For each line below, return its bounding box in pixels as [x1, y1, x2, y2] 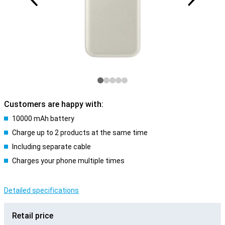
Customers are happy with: [4, 99, 103, 109]
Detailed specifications [4, 186, 79, 194]
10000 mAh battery [12, 115, 74, 123]
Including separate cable [12, 143, 91, 151]
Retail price [12, 211, 53, 220]
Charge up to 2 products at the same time [12, 129, 148, 137]
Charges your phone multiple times [12, 157, 125, 165]
